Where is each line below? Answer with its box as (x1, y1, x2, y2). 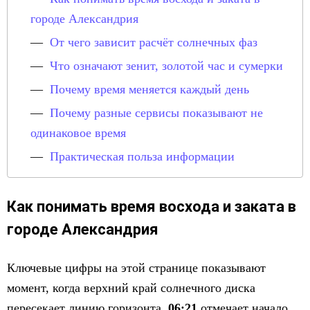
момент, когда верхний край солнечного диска (7, 281, 255, 295)
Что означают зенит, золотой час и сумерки (50, 59, 283, 73)
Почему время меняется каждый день (50, 82, 249, 96)
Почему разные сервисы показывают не (50, 106, 263, 120)
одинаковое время (30, 126, 126, 140)
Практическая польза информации (50, 149, 235, 163)
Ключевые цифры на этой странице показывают (7, 261, 266, 275)
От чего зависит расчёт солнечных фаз (50, 35, 257, 49)
